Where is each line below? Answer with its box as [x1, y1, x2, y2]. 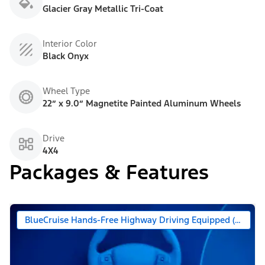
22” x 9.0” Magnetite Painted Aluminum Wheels [43, 98, 241, 109]
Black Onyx [43, 50, 89, 62]
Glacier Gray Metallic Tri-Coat [43, 3, 163, 15]
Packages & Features [9, 160, 209, 186]
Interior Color [43, 38, 97, 50]
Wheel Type [43, 85, 90, 97]
